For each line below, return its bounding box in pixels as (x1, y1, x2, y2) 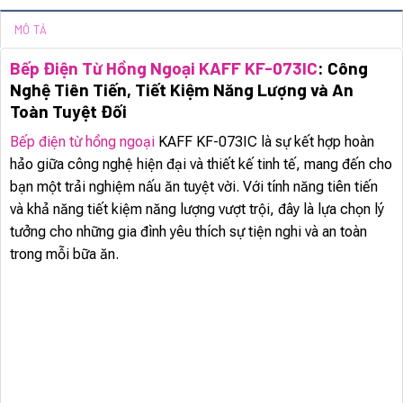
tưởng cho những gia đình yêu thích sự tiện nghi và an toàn (10, 223, 367, 241)
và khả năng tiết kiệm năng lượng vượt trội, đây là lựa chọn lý (10, 201, 384, 219)
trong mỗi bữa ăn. (10, 246, 119, 264)
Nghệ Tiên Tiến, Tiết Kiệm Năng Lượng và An (10, 78, 354, 100)
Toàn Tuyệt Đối (10, 100, 127, 121)
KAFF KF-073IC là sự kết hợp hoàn (155, 133, 374, 151)
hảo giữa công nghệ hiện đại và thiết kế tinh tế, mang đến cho (10, 156, 392, 174)
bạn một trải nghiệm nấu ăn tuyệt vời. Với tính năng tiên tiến (10, 178, 378, 196)
